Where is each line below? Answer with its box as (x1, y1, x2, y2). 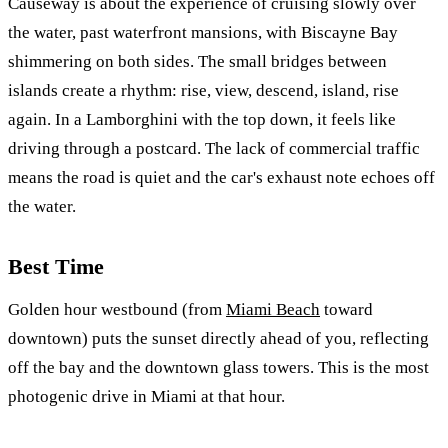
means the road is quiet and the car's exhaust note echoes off (8, 168, 435, 188)
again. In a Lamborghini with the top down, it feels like (8, 110, 396, 130)
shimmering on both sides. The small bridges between (8, 52, 387, 72)
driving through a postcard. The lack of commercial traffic (8, 139, 420, 159)
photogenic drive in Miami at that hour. (8, 387, 285, 407)
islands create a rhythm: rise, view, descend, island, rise (8, 81, 399, 101)
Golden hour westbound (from (8, 300, 226, 320)
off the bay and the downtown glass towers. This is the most (8, 358, 429, 378)
